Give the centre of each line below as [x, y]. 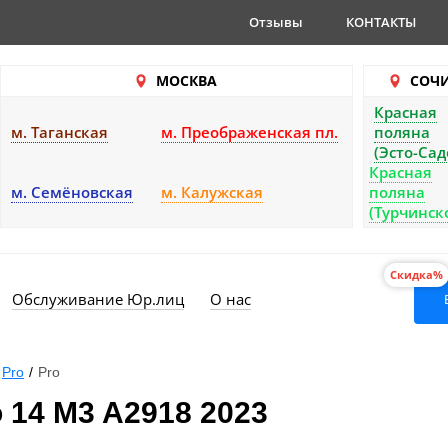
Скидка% [416, 274]
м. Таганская [59, 132]
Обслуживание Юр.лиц [98, 299]
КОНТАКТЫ [381, 22]
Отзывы [276, 22]
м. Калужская [212, 192]
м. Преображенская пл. [249, 132]
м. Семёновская [72, 192]
